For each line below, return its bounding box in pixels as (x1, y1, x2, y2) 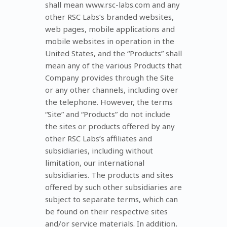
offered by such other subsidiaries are (45, 181, 182, 192)
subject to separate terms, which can (45, 194, 178, 204)
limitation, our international (45, 157, 144, 168)
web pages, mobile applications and (45, 23, 175, 34)
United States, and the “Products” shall (45, 48, 182, 58)
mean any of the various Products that (45, 60, 182, 70)
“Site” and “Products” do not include (45, 108, 170, 119)
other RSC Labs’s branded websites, (45, 11, 174, 22)
